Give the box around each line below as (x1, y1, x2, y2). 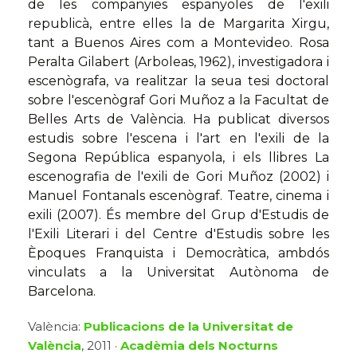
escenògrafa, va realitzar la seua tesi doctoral (28, 73, 329, 89)
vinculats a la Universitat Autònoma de (28, 265, 329, 280)
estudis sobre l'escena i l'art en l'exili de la (28, 131, 329, 147)
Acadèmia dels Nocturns (120, 338, 278, 354)
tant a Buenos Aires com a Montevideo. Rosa (28, 35, 329, 51)
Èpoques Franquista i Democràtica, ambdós (28, 245, 329, 261)
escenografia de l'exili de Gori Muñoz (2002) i (28, 169, 329, 185)
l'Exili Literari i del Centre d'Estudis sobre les (28, 226, 329, 242)
